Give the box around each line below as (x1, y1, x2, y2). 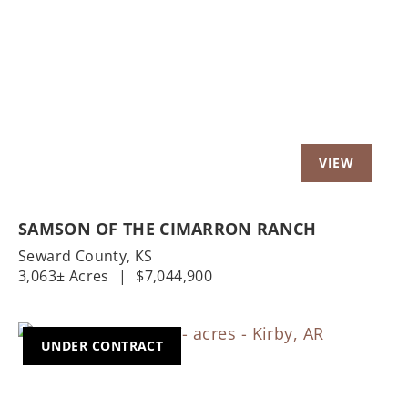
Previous (36, 23, 123, 54)
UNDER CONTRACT (41, 336, 164, 354)
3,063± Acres (18, 265, 109, 286)
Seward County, (18, 245, 136, 266)
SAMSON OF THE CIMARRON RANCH (18, 217, 317, 240)
